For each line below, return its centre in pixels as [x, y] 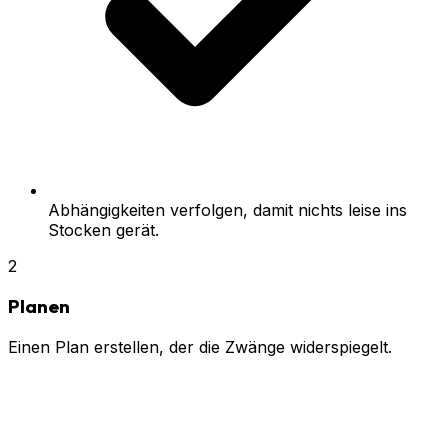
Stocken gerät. [103, 229]
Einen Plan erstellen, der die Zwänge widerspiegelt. [200, 347]
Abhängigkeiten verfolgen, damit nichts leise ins [227, 209]
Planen [39, 306]
